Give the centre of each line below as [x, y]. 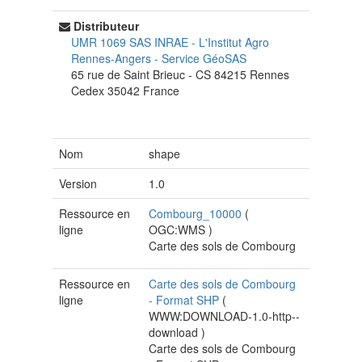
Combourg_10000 [197, 214]
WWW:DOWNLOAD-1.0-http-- [225, 316]
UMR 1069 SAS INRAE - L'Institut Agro [170, 42]
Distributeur [106, 26]
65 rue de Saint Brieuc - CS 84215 [160, 75]
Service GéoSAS [204, 59]
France [161, 91]
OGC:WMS [179, 230]
